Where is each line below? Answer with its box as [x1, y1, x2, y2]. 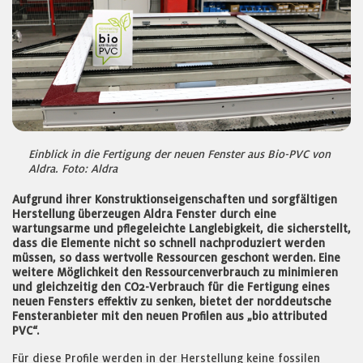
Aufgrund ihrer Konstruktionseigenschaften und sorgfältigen [12, 193, 337, 206]
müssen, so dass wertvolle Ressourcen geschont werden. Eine [12, 251, 340, 264]
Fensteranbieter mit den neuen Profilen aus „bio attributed [12, 310, 327, 322]
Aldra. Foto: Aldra [28, 162, 117, 175]
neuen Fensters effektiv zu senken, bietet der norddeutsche [12, 295, 331, 308]
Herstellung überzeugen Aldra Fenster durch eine [12, 207, 276, 220]
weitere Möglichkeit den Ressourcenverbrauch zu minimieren [12, 266, 338, 279]
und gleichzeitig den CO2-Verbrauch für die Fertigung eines [12, 280, 330, 293]
